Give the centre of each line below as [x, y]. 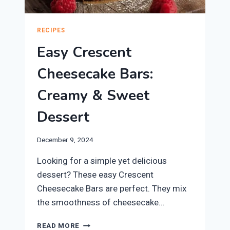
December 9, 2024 [65, 140]
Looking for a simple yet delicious [102, 161]
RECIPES [51, 30]
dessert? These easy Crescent [95, 175]
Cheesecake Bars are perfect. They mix [112, 189]
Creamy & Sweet [93, 95]
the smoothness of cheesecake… [101, 203]
